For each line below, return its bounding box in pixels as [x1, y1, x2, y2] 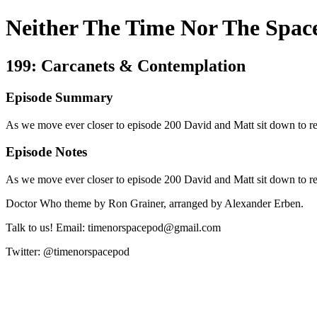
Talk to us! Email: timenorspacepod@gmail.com [6, 221, 221, 234]
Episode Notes [6, 144, 87, 160]
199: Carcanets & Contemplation [6, 56, 246, 75]
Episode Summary [6, 89, 113, 105]
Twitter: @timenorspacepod [6, 245, 132, 258]
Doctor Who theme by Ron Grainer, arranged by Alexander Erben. [6, 197, 304, 209]
